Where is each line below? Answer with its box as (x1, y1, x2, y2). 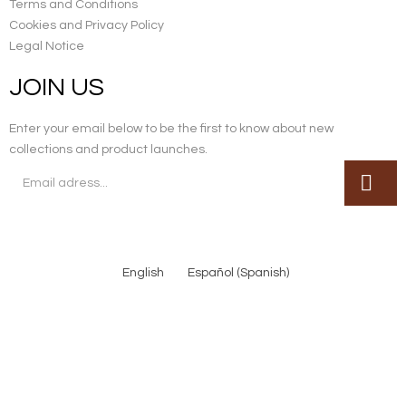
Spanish (239, 266, 286, 279)
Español (187, 266, 234, 279)
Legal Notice (9, 40, 84, 53)
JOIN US (9, 74, 104, 101)
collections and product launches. (9, 143, 208, 156)
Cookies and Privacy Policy (9, 19, 164, 32)
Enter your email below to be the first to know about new (9, 122, 333, 135)
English (122, 266, 164, 279)
